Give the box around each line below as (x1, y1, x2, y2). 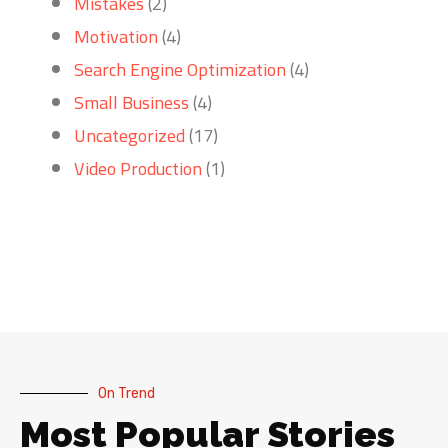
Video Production (74, 151, 202, 185)
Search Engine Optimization (74, 52, 286, 86)
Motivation (74, 19, 158, 53)
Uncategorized (74, 118, 185, 152)
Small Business (74, 85, 189, 119)
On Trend (98, 384, 155, 402)
